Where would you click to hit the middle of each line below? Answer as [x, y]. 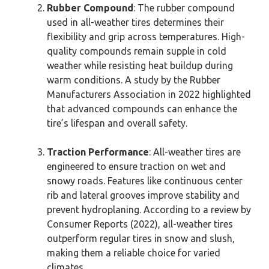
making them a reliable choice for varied [134, 253]
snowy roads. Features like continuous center [145, 181]
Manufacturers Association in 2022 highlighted [149, 94]
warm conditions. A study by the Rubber [134, 80]
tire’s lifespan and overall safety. [117, 123]
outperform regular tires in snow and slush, [141, 238]
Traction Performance [98, 152]
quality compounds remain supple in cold [137, 51]
